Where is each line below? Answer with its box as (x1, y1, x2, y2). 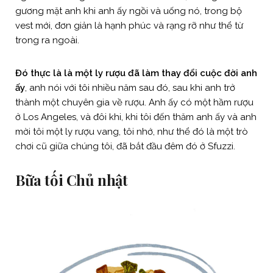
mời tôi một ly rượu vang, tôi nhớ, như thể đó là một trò (15, 126, 248, 137)
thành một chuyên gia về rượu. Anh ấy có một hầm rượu (15, 96, 253, 108)
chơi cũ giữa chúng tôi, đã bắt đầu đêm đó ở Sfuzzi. (15, 140, 238, 152)
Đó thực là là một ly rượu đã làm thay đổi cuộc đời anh (15, 67, 257, 79)
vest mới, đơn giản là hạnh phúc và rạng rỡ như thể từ (15, 19, 243, 31)
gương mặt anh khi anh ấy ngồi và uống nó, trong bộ (15, 5, 242, 16)
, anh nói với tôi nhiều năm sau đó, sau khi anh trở (25, 82, 235, 93)
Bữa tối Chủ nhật (15, 169, 128, 190)
